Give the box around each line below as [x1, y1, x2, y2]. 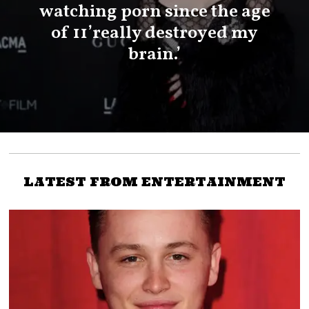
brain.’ [128, 41, 181, 68]
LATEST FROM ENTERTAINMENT [23, 173, 286, 190]
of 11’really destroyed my [51, 20, 258, 46]
